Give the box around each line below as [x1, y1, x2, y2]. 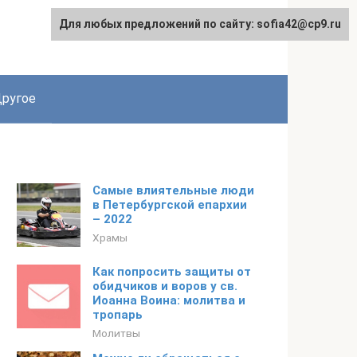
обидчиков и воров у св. [92, 279, 237, 293]
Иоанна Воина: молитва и [92, 293, 245, 308]
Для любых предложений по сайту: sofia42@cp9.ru [59, 18, 341, 30]
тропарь [92, 308, 143, 322]
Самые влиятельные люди [92, 183, 254, 198]
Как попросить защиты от [92, 265, 251, 279]
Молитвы [92, 327, 140, 339]
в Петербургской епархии [92, 198, 247, 212]
